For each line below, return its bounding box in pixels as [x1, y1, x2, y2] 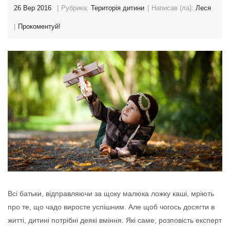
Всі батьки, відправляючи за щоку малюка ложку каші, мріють [8, 189, 214, 198]
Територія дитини [91, 4, 144, 12]
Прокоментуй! [18, 22, 61, 30]
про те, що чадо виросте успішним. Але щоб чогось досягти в [8, 203, 215, 212]
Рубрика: [61, 4, 91, 12]
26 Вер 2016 [14, 4, 51, 12]
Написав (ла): [151, 4, 196, 12]
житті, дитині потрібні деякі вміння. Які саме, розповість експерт [8, 216, 222, 225]
